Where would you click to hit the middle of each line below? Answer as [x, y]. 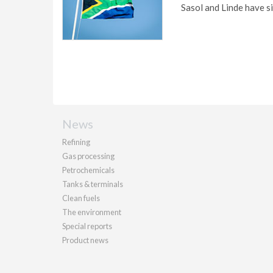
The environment [92, 212]
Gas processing [88, 156]
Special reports [87, 226]
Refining [76, 142]
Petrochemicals [88, 170]
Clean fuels [81, 198]
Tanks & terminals [93, 184]
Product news [85, 240]
